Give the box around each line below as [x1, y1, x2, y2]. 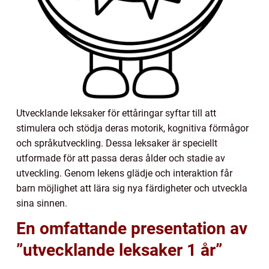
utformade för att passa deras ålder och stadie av [16, 152, 225, 164]
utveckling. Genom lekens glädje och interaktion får [16, 167, 232, 179]
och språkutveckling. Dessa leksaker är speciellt [16, 137, 217, 149]
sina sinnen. [16, 197, 67, 209]
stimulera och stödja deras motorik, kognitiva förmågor [16, 122, 249, 134]
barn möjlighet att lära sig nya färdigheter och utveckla [16, 182, 247, 194]
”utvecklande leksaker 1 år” [16, 240, 222, 260]
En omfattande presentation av [16, 218, 247, 238]
